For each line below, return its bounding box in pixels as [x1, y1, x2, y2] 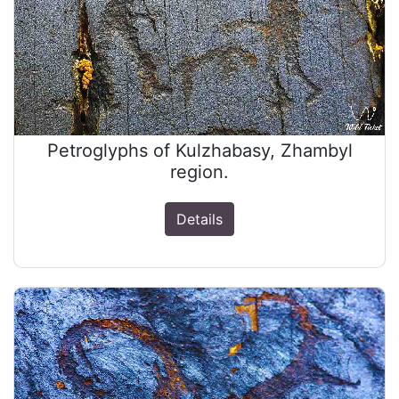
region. [170, 161, 229, 183]
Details [176, 210, 223, 229]
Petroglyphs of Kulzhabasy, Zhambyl [46, 140, 353, 162]
